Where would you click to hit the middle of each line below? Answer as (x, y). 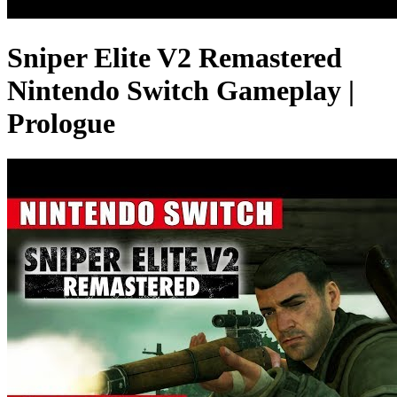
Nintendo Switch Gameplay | (181, 90)
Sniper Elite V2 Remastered (175, 57)
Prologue (61, 123)
